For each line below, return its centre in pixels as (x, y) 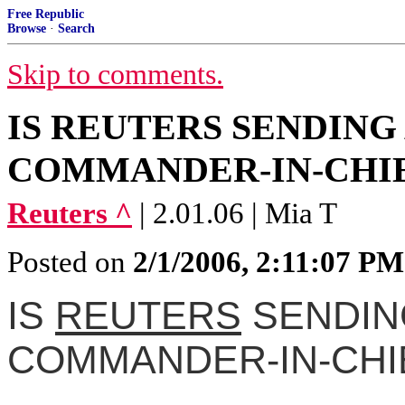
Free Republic (46, 14)
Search (76, 28)
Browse (27, 28)
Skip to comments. (115, 75)
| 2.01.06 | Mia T (238, 213)
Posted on (70, 262)
